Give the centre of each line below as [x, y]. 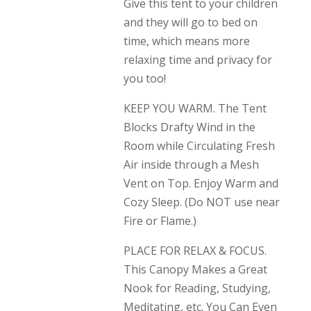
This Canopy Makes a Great [195, 269]
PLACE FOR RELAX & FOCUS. [195, 251]
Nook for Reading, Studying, [197, 288]
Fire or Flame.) [160, 221]
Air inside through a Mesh [191, 165]
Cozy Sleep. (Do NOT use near [201, 202]
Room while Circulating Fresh [199, 146]
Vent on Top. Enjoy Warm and [201, 183]
